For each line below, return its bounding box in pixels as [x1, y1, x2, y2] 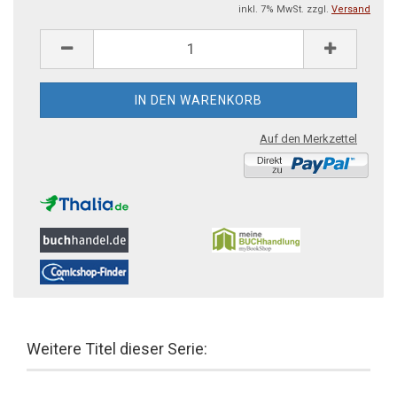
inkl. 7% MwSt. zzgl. [238, 3, 331, 15]
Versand [331, 3, 370, 15]
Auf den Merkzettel [260, 131, 357, 145]
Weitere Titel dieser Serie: [27, 339, 207, 358]
